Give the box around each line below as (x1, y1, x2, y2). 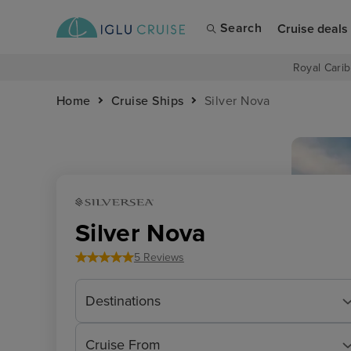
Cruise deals (277, 20, 348, 37)
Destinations (85, 292, 161, 309)
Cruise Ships (110, 93, 184, 109)
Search (220, 20, 262, 36)
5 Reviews (133, 251, 184, 264)
